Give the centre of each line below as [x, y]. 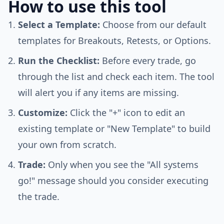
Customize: [43, 112]
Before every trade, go [148, 60]
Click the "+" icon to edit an [126, 112]
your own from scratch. [67, 144]
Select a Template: [59, 24]
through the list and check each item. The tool [116, 76]
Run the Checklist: [59, 60]
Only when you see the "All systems [122, 164]
